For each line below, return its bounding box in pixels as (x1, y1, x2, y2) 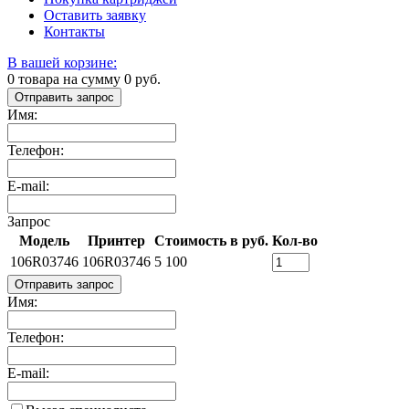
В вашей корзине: (7, 54, 117, 70)
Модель (19, 232, 69, 248)
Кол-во (272, 232, 318, 248)
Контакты (44, 23, 105, 39)
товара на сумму (15, 70, 124, 87)
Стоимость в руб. (154, 232, 268, 248)
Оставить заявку (44, 6, 146, 23)
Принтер (88, 232, 145, 248)
